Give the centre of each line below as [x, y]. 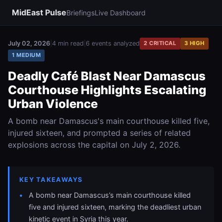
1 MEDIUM [27, 55]
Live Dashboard [120, 13]
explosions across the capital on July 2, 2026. [94, 144]
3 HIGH [194, 43]
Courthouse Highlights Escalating [107, 90]
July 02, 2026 [29, 44]
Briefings [81, 13]
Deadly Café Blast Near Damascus [107, 76]
